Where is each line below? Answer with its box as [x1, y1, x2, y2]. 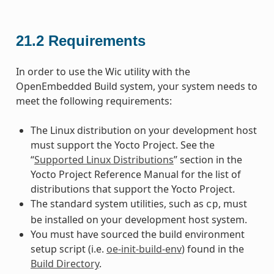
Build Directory [30, 256, 99, 270]
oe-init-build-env [106, 242, 182, 256]
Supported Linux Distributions [34, 152, 174, 166]
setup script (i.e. [30, 242, 106, 256]
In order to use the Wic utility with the [15, 64, 190, 78]
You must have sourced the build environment [30, 227, 245, 241]
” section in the [173, 152, 242, 166]
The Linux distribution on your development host [30, 123, 257, 137]
